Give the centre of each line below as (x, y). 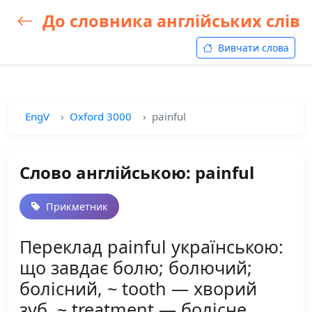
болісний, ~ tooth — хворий (138, 288)
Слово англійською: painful (137, 172)
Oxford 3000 (101, 116)
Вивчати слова (252, 48)
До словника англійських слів (169, 21)
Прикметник (76, 206)
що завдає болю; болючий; (136, 267)
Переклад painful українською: (151, 247)
